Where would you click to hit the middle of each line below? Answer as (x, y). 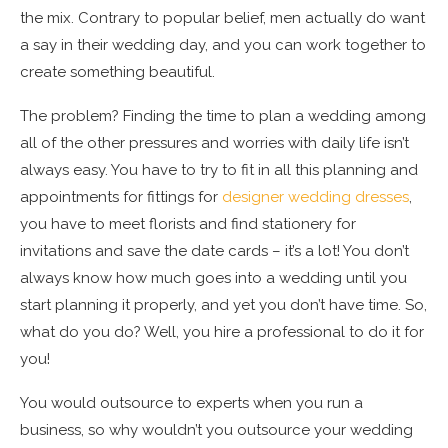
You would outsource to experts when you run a (191, 402)
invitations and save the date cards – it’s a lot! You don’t (214, 250)
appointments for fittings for (121, 196)
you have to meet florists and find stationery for (188, 223)
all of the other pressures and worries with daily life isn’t (214, 142)
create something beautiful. (117, 71)
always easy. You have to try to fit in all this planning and (219, 169)
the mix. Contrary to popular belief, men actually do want (222, 17)
